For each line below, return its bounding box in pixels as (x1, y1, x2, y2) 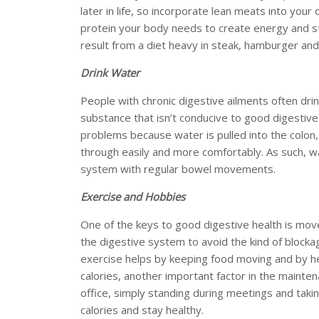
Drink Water (80, 65, 140, 80)
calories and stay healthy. (80, 302, 204, 317)
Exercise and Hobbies (80, 189, 186, 204)
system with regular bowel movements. (80, 161, 279, 176)
